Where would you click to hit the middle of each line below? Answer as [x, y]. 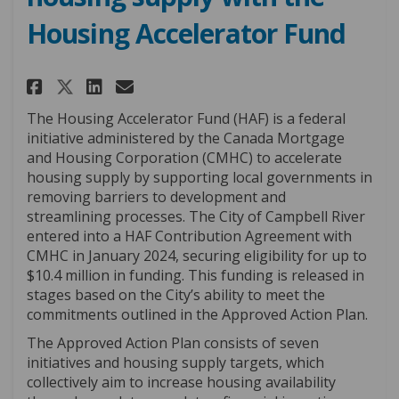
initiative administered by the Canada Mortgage [186, 138]
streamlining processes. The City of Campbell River [196, 216]
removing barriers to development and [156, 196]
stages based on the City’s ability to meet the [176, 294]
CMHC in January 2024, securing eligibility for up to [197, 255]
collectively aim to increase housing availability [181, 382]
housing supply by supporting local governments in [199, 177]
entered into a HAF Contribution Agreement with [189, 236]
